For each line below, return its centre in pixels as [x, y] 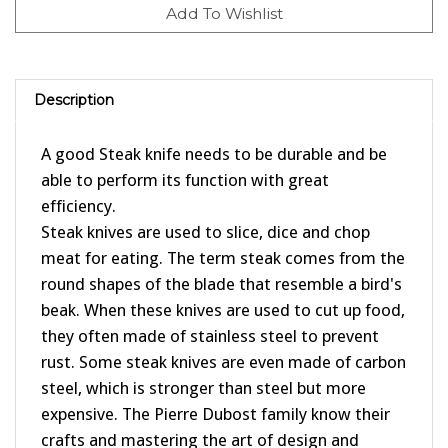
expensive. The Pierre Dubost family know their [215, 395]
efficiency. [78, 187]
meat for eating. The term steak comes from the [223, 239]
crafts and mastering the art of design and [200, 421]
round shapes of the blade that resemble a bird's [221, 265]
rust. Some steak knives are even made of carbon [223, 343]
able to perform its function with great [185, 161]
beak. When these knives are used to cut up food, [223, 291]
